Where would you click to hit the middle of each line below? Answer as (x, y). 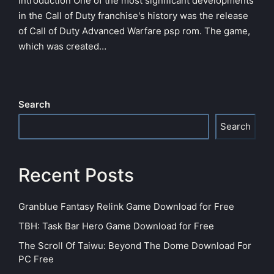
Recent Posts (76, 175)
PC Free (36, 259)
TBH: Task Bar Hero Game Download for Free (116, 226)
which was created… (62, 46)
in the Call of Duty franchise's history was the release (133, 15)
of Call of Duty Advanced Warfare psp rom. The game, (134, 31)
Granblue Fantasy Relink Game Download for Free (126, 207)
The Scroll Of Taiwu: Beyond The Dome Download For (135, 246)
